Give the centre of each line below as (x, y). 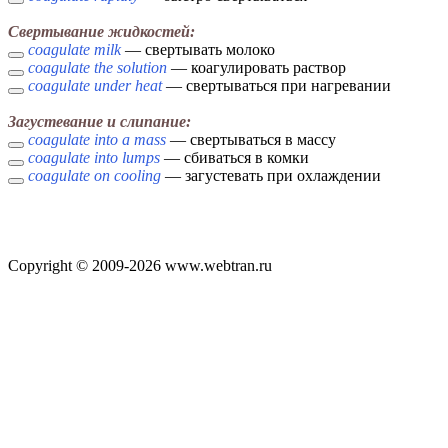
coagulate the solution (97, 68)
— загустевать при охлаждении (271, 176)
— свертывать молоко (198, 50)
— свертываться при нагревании (276, 86)
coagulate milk (74, 50)
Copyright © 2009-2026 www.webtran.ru (140, 266)
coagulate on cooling (94, 176)
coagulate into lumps (94, 158)
